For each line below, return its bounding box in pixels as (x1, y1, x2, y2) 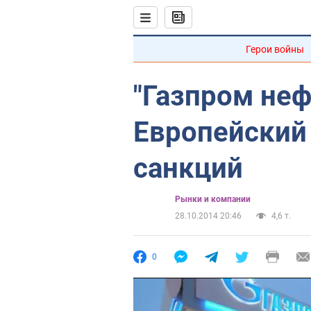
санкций (133, 152, 243, 185)
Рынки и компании (175, 194, 251, 204)
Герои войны (246, 44, 304, 55)
